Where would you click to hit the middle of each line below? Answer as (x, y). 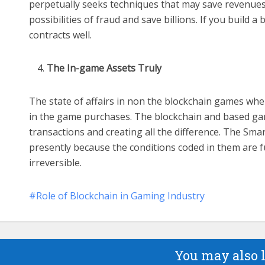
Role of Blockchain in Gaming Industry (120, 195)
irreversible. (55, 162)
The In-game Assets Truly (104, 68)
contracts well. (60, 35)
